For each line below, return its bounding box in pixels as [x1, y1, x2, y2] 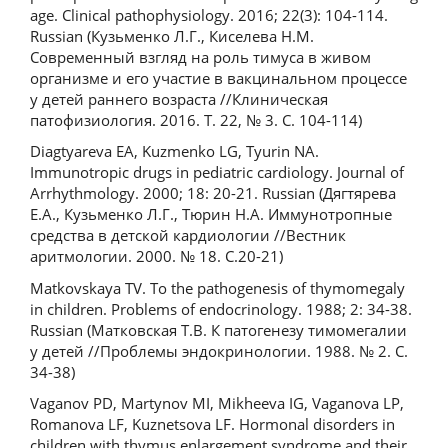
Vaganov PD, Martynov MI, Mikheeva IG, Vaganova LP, [30, 393, 404, 413]
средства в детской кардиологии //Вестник [30, 225, 346, 245]
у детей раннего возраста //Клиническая [30, 88, 328, 109]
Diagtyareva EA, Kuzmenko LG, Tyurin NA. [30, 141, 319, 161]
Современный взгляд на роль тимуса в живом [30, 46, 371, 67]
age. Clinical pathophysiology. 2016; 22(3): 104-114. [30, 4, 388, 25]
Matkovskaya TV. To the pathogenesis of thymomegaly [30, 277, 405, 298]
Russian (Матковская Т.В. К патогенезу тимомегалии [30, 319, 407, 340]
